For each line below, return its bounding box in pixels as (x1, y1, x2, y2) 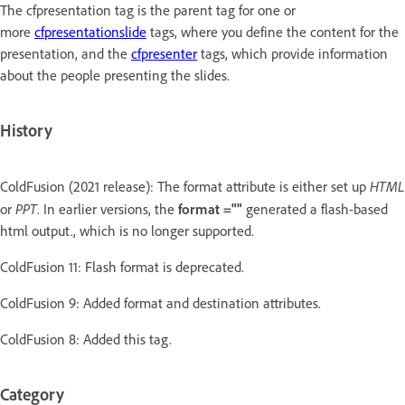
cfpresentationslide (34, 24, 146, 42)
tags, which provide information (197, 45, 388, 63)
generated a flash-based (242, 200, 388, 218)
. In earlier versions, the (37, 200, 178, 218)
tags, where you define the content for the (146, 24, 399, 42)
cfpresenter (131, 45, 197, 63)
